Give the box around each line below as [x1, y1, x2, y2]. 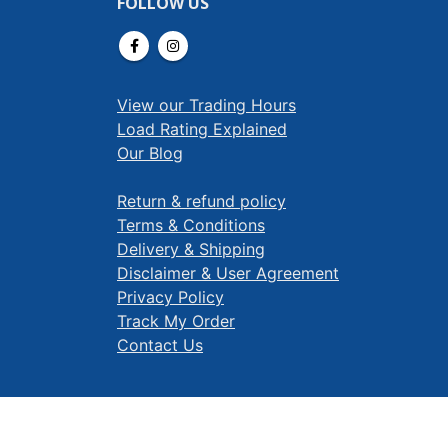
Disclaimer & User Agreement [117, 262, 339, 283]
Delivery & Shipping [117, 238, 265, 259]
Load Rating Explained [117, 118, 287, 139]
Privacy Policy [117, 286, 224, 307]
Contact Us [117, 334, 203, 355]
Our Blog [117, 142, 183, 163]
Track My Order [117, 310, 235, 331]
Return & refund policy [117, 190, 286, 211]
